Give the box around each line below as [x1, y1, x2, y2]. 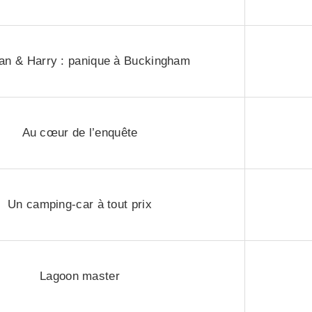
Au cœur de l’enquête [22, 126, 138, 139]
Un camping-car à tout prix [8, 198, 152, 211]
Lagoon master [40, 270, 120, 283]
